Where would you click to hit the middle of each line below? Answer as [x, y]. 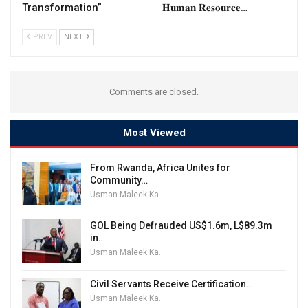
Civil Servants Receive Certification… [172, 284]
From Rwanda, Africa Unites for [160, 167]
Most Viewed [154, 132]
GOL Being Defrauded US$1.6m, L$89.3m [181, 226]
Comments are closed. [154, 91]
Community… [119, 180]
